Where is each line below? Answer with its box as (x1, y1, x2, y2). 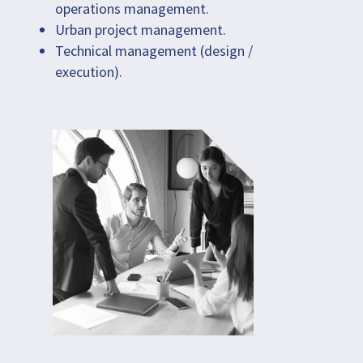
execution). (55, 62, 122, 81)
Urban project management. (55, 19, 226, 39)
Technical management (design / (55, 41, 253, 60)
